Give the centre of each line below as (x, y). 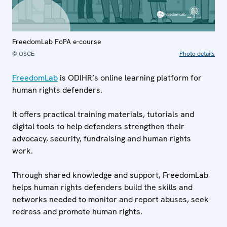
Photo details (197, 53)
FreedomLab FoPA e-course (57, 41)
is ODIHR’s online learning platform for (130, 78)
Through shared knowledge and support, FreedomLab (110, 175)
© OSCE (23, 53)
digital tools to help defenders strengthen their (98, 126)
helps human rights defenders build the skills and (102, 187)
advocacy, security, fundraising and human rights (102, 138)
